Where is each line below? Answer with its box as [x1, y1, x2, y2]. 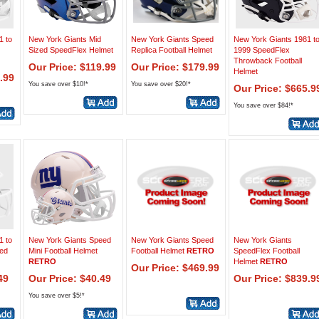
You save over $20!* [131, 80, 191, 88]
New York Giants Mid [28, 35, 101, 43]
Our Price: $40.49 [28, 273, 111, 284]
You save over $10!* [28, 80, 88, 88]
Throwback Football [234, 56, 302, 65]
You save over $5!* [28, 292, 85, 299]
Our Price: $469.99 [131, 262, 219, 273]
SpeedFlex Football [234, 246, 300, 255]
